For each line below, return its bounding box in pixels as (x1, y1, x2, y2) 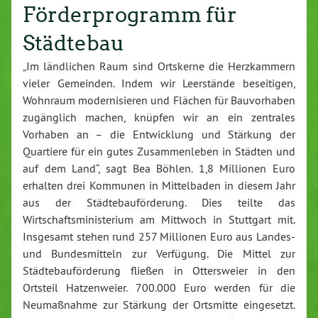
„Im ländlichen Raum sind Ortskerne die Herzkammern (23, 59, 295, 74)
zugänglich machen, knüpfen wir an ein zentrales (23, 110, 295, 125)
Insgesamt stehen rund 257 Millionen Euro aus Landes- (23, 229, 295, 244)
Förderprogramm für (23, 2, 237, 28)
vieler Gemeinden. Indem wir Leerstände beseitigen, (23, 76, 295, 91)
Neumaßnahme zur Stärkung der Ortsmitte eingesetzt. (23, 297, 295, 312)
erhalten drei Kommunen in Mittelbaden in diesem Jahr (23, 178, 295, 193)
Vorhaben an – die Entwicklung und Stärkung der (23, 127, 295, 142)
